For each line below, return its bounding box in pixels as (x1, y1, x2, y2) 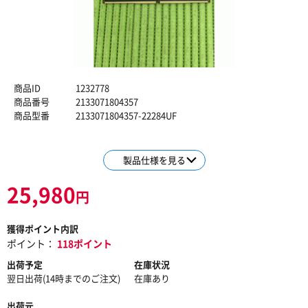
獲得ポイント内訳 (7, 222, 78, 235)
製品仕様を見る (122, 153, 186, 166)
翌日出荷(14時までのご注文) (7, 272, 120, 285)
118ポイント (57, 236, 112, 250)
